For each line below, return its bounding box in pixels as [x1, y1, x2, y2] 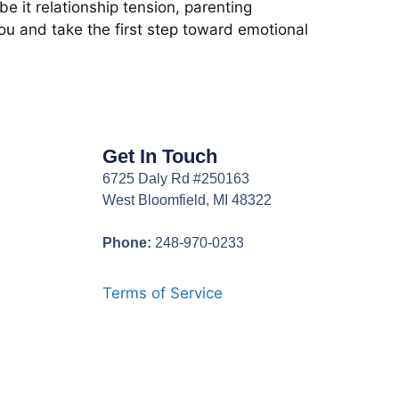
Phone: [102, 234, 151, 250]
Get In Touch [102, 144, 217, 167]
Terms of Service [102, 283, 223, 302]
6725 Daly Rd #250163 [102, 170, 249, 186]
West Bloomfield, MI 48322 [102, 191, 272, 208]
